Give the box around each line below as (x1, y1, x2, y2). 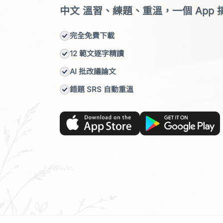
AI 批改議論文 (70, 66, 116, 76)
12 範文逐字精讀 (70, 48, 124, 58)
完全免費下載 (70, 30, 114, 40)
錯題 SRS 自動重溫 (70, 84, 133, 94)
